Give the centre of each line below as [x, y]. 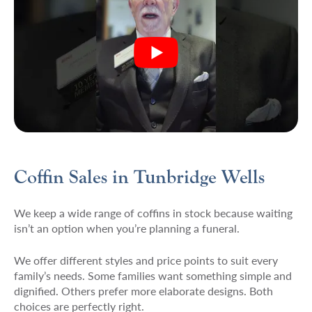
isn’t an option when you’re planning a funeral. [126, 228]
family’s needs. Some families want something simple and [153, 275]
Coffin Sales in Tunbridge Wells [139, 177]
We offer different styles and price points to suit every [146, 260]
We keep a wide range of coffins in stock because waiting [153, 212]
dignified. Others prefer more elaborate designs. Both [143, 290]
